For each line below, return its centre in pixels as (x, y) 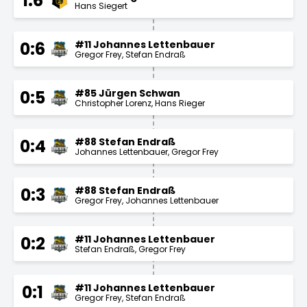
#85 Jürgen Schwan (127, 93)
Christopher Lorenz (113, 103)
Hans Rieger (180, 103)
